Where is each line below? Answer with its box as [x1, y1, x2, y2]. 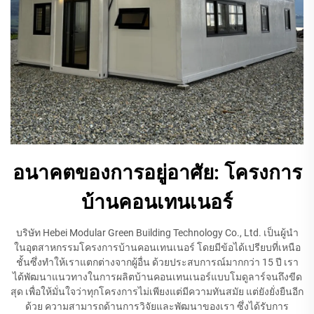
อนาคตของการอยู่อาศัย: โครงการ [12, 161, 302, 184]
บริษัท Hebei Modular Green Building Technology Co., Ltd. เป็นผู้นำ [15, 226, 299, 238]
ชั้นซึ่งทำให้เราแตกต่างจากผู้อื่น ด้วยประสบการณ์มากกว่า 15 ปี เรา [15, 256, 299, 268]
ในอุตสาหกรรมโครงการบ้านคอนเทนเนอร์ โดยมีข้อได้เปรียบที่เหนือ [13, 241, 301, 253]
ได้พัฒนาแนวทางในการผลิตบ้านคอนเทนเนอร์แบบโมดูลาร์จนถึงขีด [12, 271, 302, 282]
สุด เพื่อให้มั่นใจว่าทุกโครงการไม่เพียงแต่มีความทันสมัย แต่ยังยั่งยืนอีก [11, 285, 303, 297]
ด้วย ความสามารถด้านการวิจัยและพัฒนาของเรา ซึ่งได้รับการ [25, 300, 289, 312]
